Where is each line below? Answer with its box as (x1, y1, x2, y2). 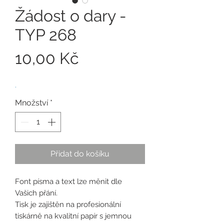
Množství (15, 97, 48, 107)
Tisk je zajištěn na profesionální (15, 199, 121, 209)
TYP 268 (15, 25, 76, 44)
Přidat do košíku (50, 148, 109, 158)
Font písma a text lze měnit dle (15, 176, 122, 186)
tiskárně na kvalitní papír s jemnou (15, 211, 131, 220)
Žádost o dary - (15, 6, 126, 25)
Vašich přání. (15, 188, 57, 197)
